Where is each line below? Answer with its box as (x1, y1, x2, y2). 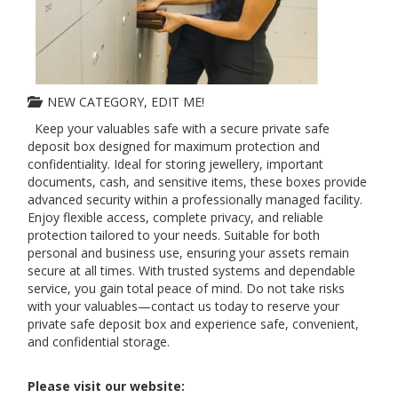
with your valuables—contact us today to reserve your (28, 298, 339, 314)
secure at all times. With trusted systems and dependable (28, 262, 355, 279)
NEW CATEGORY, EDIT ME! (40, 93, 204, 110)
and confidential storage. (28, 333, 170, 350)
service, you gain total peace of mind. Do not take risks (28, 280, 345, 297)
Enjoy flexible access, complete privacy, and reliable (28, 209, 323, 226)
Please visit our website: (28, 378, 185, 394)
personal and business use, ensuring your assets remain (28, 244, 349, 261)
